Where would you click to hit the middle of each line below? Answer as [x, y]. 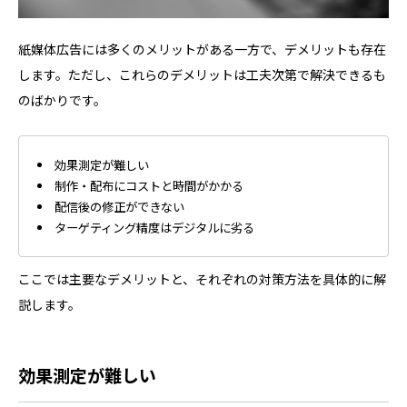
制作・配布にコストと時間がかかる [149, 185]
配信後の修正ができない [120, 206]
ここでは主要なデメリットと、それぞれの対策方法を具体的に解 [202, 278]
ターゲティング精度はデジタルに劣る [155, 227]
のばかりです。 [62, 99]
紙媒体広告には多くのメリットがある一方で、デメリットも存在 [202, 49]
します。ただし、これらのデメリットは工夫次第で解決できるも [202, 74]
